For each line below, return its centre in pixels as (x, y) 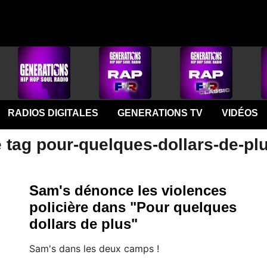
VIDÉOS (240, 113)
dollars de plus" (83, 224)
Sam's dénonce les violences (128, 190)
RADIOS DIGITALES (53, 113)
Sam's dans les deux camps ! (94, 249)
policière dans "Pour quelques (133, 207)
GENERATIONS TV (160, 113)
